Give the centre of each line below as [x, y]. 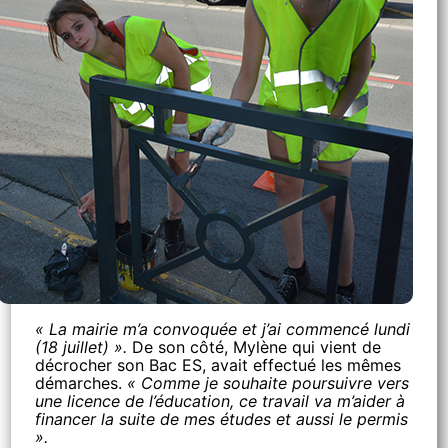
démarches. [81, 383]
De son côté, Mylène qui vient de [254, 347]
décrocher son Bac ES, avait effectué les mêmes [218, 365]
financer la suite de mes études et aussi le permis [222, 419]
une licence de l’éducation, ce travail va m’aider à [220, 401]
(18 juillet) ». [81, 347]
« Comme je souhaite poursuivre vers [268, 383]
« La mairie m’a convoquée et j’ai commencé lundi [223, 329]
